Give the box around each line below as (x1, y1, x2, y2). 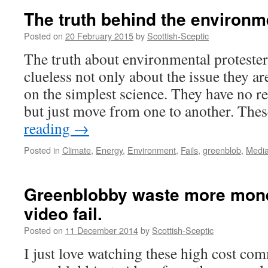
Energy (96, 144, 123, 156)
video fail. (24, 201, 102, 226)
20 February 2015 (65, 29, 133, 42)
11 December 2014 (65, 224, 138, 236)
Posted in (24, 144, 60, 156)
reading (24, 118, 74, 138)
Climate (62, 144, 91, 156)
